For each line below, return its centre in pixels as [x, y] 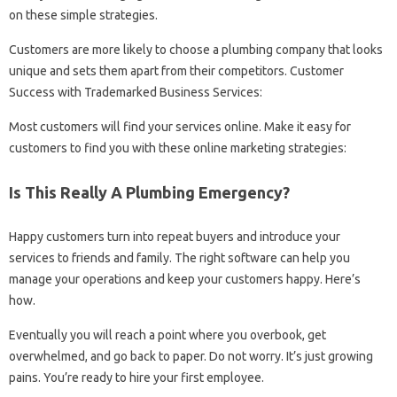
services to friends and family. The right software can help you [179, 258]
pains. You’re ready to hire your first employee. [136, 378]
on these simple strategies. [83, 16]
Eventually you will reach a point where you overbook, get [167, 335]
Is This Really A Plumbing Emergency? [149, 193]
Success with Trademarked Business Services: [136, 93]
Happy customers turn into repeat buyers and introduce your [175, 237]
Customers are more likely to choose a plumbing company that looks [196, 50]
